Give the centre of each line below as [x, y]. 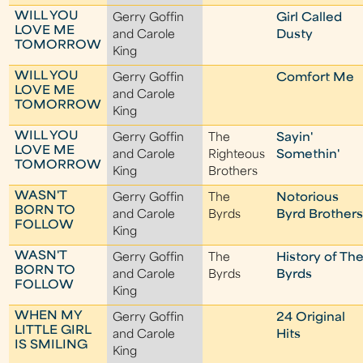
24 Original [311, 318]
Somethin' [308, 155]
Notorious [308, 198]
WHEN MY [49, 316]
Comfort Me [316, 78]
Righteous [237, 155]
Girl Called [310, 18]
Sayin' [295, 138]
